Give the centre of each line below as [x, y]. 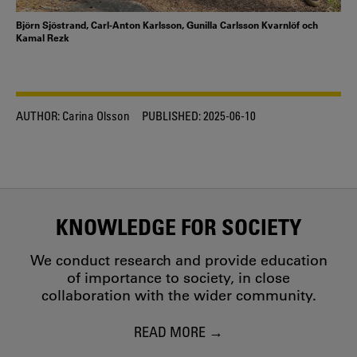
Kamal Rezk [43, 37]
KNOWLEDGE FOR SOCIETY [178, 227]
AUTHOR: [38, 115]
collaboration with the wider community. [178, 296]
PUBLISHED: [171, 115]
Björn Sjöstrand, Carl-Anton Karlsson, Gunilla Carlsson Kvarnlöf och [167, 24]
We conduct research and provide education [178, 261]
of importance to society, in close [178, 279]
